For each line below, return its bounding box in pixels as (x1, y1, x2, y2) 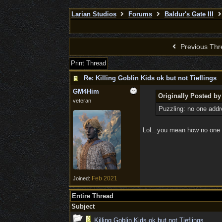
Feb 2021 (91, 175, 117, 182)
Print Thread (70, 59, 106, 67)
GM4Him (72, 88, 99, 95)
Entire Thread (71, 192, 113, 200)
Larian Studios (71, 10, 116, 18)
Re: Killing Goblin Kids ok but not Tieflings (83, 74, 217, 82)
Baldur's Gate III (164, 10, 214, 18)
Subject (71, 203, 95, 210)
